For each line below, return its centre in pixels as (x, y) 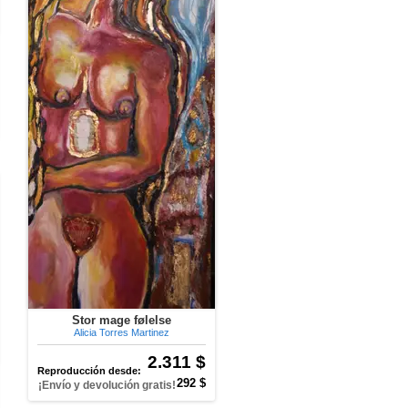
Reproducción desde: (89, 371)
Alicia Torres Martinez (122, 332)
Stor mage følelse (122, 320)
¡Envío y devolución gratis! (107, 385)
